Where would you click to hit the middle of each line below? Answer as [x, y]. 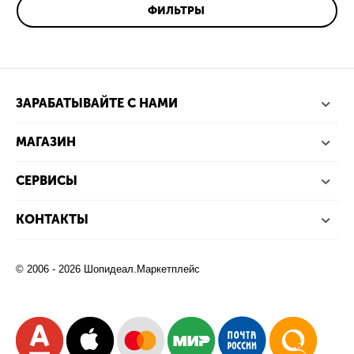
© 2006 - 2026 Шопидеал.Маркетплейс [108, 269]
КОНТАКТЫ [52, 220]
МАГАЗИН [46, 142]
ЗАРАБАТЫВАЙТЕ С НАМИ [97, 104]
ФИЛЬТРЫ [176, 10]
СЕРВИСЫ [47, 181]
